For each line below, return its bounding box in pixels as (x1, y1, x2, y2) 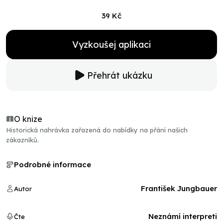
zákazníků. (6, 136, 39, 144)
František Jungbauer (141, 184, 217, 193)
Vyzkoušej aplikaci (72, 39, 151, 50)
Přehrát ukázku (87, 69, 152, 81)
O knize (14, 114, 42, 124)
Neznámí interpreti (148, 212, 217, 221)
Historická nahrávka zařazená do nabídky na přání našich (6, 126, 188, 134)
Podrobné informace (14, 160, 91, 169)
